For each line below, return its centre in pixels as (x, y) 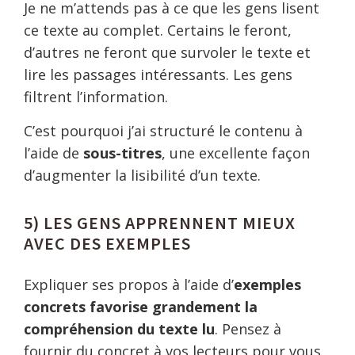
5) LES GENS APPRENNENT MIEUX (160, 223)
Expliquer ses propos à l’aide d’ (129, 284)
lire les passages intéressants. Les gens (158, 74)
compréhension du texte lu (119, 329)
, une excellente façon (236, 153)
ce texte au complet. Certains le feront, (158, 30)
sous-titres (122, 153)
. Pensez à (248, 329)
